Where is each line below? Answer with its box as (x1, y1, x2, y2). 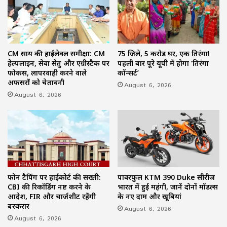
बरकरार (8, 201, 29, 211)
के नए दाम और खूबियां (118, 192, 181, 202)
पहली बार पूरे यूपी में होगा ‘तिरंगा (118, 58, 209, 68)
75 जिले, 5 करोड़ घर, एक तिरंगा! (118, 48, 210, 58)
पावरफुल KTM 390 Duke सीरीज (118, 172, 215, 182)
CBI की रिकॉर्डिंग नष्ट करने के (8, 182, 91, 192)
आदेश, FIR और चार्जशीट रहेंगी (8, 192, 96, 202)
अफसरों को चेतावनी (8, 77, 64, 87)
